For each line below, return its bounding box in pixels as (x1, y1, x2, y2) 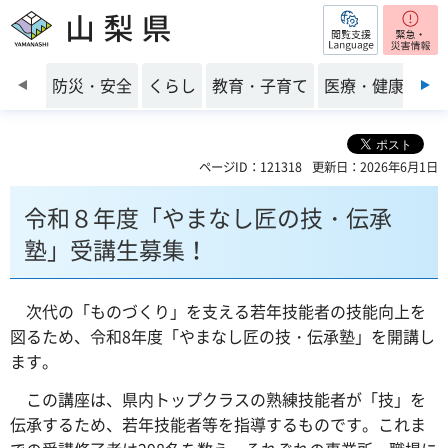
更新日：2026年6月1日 (312, 158, 438, 176)
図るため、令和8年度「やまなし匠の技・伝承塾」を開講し (10, 324, 435, 348)
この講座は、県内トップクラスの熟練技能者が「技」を (10, 386, 426, 411)
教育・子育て (212, 73, 308, 97)
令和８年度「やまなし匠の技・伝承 (24, 200, 392, 234)
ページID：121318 (199, 158, 302, 176)
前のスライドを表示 (45, 60, 189, 84)
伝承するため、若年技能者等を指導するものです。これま (10, 411, 426, 436)
